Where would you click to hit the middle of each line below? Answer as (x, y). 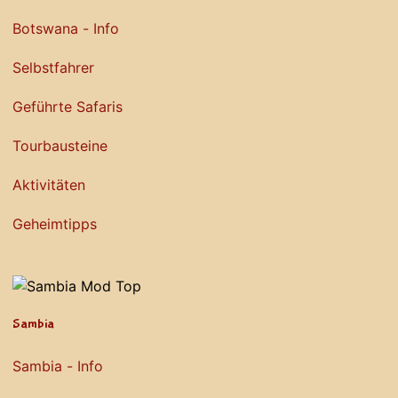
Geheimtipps (55, 223)
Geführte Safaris (68, 106)
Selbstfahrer (53, 67)
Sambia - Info (58, 366)
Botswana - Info (66, 28)
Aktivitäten (49, 184)
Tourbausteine (60, 145)
